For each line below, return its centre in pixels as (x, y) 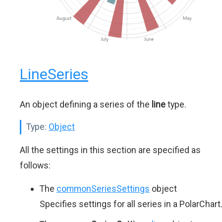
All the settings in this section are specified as (110, 150)
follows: (35, 166)
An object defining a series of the (86, 105)
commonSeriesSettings (103, 189)
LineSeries (54, 74)
